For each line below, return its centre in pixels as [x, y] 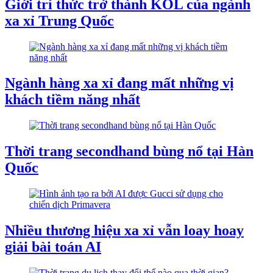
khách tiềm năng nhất [73, 100]
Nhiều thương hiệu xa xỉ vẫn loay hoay [124, 231]
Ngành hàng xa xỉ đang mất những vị [119, 83]
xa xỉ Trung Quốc [59, 20]
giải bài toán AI [53, 247]
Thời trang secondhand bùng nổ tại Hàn [129, 151]
